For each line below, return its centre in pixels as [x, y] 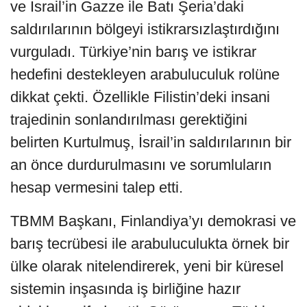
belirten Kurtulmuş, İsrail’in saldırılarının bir [151, 142]
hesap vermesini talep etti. [97, 187]
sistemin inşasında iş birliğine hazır [125, 288]
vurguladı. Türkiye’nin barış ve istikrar [133, 51]
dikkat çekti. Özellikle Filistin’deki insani [140, 97]
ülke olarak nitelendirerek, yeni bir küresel [147, 266]
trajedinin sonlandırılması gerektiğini [129, 119]
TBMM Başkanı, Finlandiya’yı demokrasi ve [153, 221]
